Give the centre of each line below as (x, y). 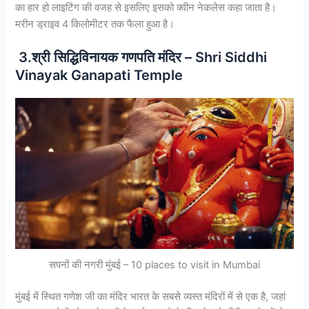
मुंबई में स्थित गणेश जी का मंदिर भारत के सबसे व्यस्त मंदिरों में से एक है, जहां (151, 297)
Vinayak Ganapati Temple (99, 76)
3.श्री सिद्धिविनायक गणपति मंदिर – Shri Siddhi (141, 58)
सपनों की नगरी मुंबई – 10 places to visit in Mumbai (154, 265)
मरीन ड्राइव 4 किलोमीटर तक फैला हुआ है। (95, 24)
